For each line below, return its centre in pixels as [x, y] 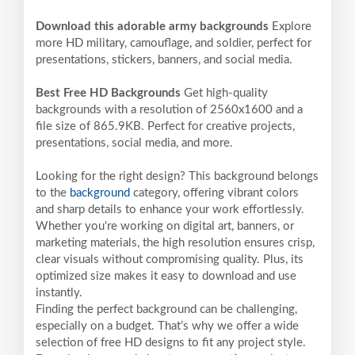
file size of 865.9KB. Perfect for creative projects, [165, 127]
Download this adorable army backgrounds [154, 27]
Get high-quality [226, 94]
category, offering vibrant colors [214, 193]
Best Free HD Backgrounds [110, 94]
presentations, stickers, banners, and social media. [164, 60]
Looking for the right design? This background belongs [177, 177]
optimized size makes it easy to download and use [166, 277]
